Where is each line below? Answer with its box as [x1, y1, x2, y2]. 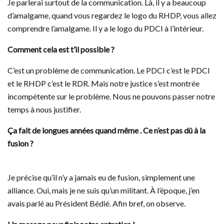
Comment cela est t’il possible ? [7, 44, 114, 54]
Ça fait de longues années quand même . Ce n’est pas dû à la [7, 125, 205, 135]
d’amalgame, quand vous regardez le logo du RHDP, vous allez [7, 10, 216, 20]
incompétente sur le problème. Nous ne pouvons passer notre [7, 91, 215, 101]
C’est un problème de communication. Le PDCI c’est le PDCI [7, 65, 210, 75]
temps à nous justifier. [7, 104, 81, 114]
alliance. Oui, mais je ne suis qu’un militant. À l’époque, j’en [7, 185, 199, 195]
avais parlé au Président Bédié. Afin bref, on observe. [7, 198, 185, 208]
